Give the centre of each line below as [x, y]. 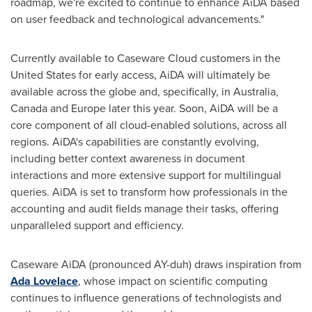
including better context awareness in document [128, 158]
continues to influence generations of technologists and [146, 297]
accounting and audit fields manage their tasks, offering [145, 208]
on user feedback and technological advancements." [137, 19]
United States [43, 75]
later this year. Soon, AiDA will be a [192, 108]
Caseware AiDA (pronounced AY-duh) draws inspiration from [156, 264]
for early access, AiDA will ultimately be [173, 75]
